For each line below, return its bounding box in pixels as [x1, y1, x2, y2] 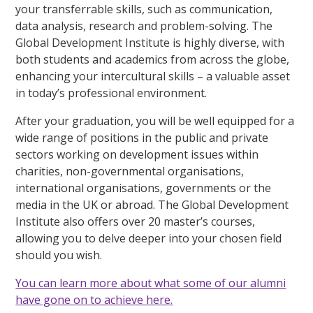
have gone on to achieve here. [15, 292, 173, 308]
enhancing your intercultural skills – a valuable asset [15, 68, 291, 85]
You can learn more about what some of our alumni [15, 275, 286, 291]
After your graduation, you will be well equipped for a [15, 113, 295, 129]
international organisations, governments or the [15, 180, 272, 196]
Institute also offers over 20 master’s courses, [15, 214, 256, 230]
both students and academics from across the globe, [15, 52, 290, 68]
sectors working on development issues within [15, 147, 259, 163]
